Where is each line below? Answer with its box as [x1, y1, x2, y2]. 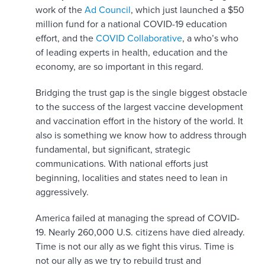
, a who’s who [182, 33, 238, 45]
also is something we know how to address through [35, 130, 247, 142]
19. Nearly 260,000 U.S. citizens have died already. [35, 227, 245, 239]
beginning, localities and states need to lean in [35, 172, 228, 185]
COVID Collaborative [96, 33, 182, 45]
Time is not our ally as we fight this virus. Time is [35, 241, 234, 253]
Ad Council [85, 4, 131, 17]
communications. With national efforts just [35, 158, 208, 170]
